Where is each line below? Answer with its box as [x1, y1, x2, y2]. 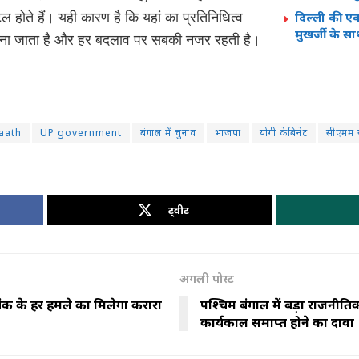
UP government [40, 126, 122, 140]
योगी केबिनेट [260, 126, 308, 140]
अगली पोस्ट [179, 271, 234, 287]
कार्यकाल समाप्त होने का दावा [200, 313, 354, 332]
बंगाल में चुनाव [140, 126, 196, 140]
